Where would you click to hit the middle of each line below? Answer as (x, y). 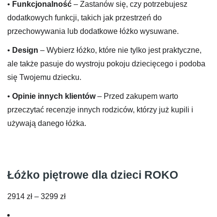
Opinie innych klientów (55, 96)
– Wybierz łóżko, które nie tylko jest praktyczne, (120, 50)
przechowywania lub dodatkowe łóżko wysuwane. (93, 31)
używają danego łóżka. (47, 124)
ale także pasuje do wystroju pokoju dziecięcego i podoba (106, 64)
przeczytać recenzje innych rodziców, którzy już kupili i (100, 110)
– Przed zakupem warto (138, 96)
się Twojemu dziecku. (44, 77)
